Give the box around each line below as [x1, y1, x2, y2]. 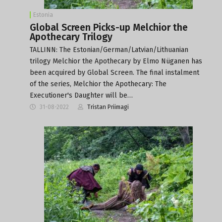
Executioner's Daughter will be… [30, 91, 133, 100]
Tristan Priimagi [87, 103, 129, 111]
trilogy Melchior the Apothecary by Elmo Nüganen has [30, 56, 202, 65]
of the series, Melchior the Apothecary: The [30, 79, 166, 88]
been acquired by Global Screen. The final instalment [30, 68, 199, 77]
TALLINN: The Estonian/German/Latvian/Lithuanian [30, 45, 188, 54]
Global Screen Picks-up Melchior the [30, 21, 188, 33]
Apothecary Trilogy [30, 31, 112, 43]
